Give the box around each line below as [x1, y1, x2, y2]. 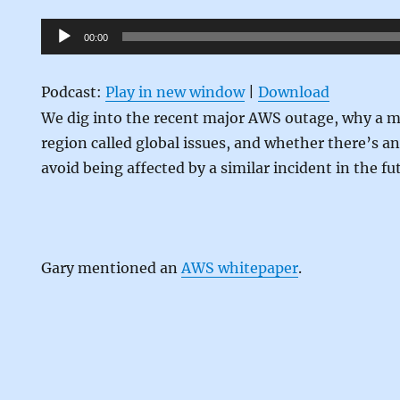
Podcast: [41, 83, 106, 101]
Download [258, 83, 330, 101]
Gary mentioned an [41, 259, 182, 277]
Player [40, 46, 85, 64]
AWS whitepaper [181, 259, 299, 277]
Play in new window [105, 83, 246, 101]
